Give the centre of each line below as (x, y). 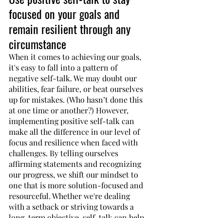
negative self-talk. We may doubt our (74, 78)
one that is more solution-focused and (77, 185)
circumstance (37, 44)
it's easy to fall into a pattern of (64, 67)
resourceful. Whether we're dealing (70, 196)
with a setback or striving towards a (72, 207)
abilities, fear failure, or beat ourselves (77, 89)
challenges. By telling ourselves (64, 153)
